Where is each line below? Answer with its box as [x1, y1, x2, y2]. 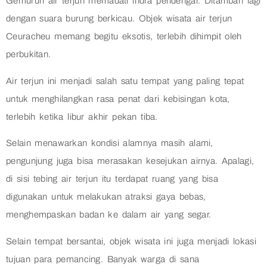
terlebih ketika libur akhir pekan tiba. [6, 111, 158, 122]
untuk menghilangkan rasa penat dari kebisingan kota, [6, 94, 230, 104]
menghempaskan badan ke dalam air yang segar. [6, 210, 212, 220]
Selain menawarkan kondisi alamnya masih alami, [6, 138, 213, 148]
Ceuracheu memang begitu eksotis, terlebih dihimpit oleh [6, 32, 242, 42]
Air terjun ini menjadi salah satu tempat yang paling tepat [6, 76, 244, 86]
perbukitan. [6, 49, 51, 60]
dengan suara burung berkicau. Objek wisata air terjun [6, 14, 232, 24]
